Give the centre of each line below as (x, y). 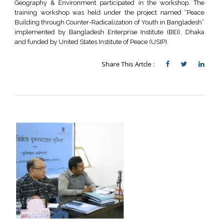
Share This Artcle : (129, 64)
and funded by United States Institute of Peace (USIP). (92, 42)
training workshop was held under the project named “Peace (109, 12)
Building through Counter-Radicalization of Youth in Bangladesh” (109, 22)
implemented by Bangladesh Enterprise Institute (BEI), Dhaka (109, 32)
